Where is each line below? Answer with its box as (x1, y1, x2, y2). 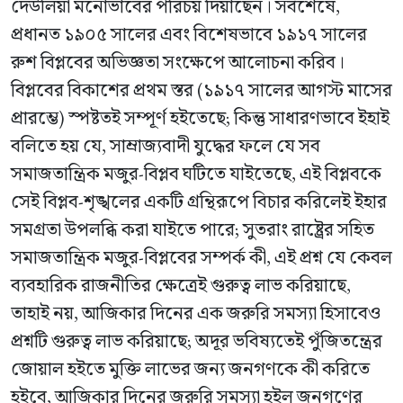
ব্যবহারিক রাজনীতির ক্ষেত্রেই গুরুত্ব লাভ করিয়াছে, (11, 273, 351, 297)
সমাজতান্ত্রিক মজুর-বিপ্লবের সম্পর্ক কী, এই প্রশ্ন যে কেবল (11, 245, 392, 269)
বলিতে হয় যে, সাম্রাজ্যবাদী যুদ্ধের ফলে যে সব (11, 133, 320, 157)
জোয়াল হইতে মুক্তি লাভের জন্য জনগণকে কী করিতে (11, 356, 370, 381)
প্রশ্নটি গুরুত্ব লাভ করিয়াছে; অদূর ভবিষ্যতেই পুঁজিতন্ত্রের (11, 328, 382, 353)
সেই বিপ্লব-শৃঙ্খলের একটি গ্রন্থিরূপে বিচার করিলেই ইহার (11, 189, 387, 213)
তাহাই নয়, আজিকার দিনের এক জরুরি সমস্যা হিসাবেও (11, 300, 381, 325)
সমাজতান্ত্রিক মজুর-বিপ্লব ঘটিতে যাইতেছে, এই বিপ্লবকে (11, 161, 381, 185)
